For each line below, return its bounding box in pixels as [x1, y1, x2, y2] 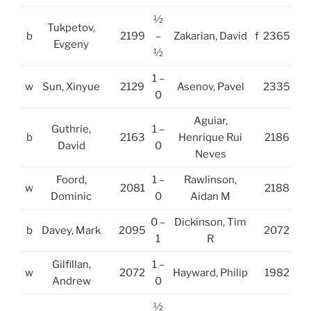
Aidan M [190, 190, 230, 203]
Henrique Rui [178, 131, 242, 144]
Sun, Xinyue [42, 80, 100, 93]
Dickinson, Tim [174, 215, 246, 228]
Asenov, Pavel [176, 80, 244, 93]
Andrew [51, 274, 91, 287]
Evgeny [53, 37, 89, 51]
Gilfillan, [51, 258, 91, 271]
